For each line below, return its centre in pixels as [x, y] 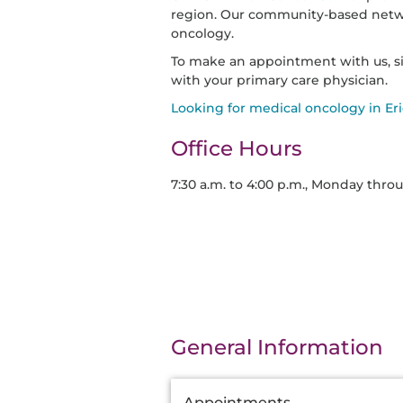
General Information [277, 347]
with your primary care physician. [279, 80]
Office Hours [237, 148]
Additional [204, 386]
